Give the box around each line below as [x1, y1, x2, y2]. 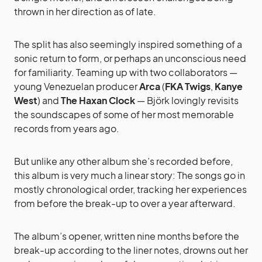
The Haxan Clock [61, 94, 135, 106]
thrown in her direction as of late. [14, 5, 156, 18]
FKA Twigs [165, 80, 211, 92]
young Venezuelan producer [14, 80, 139, 92]
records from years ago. [14, 122, 119, 135]
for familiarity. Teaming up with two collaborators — [14, 65, 237, 78]
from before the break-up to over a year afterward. [14, 196, 236, 209]
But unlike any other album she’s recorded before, [14, 154, 233, 167]
